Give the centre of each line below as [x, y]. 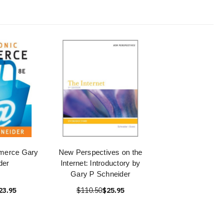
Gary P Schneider [100, 174]
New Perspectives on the [100, 152]
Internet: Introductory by [100, 163]
